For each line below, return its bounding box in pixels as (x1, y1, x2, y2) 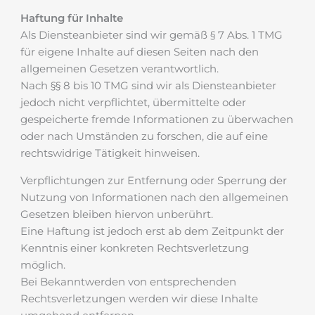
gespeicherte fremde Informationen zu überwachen (20, 112, 293, 126)
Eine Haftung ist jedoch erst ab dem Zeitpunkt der (20, 224, 284, 238)
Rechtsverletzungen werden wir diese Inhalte (20, 292, 258, 305)
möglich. (20, 258, 65, 271)
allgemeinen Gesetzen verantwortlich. (20, 62, 219, 75)
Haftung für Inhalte (20, 11, 123, 25)
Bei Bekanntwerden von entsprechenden (20, 275, 236, 288)
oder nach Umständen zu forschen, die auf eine (20, 129, 268, 143)
